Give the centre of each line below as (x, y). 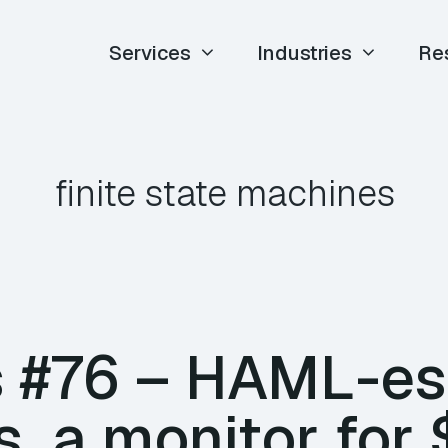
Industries (305, 53)
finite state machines (224, 193)
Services (150, 53)
